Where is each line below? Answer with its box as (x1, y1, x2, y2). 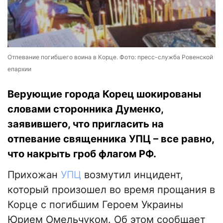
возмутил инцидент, (81, 169, 183, 181)
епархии (7, 65, 31, 73)
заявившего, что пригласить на (7, 118, 164, 130)
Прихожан (7, 169, 61, 181)
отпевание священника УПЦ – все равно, (7, 133, 214, 145)
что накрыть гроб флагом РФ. (7, 148, 156, 160)
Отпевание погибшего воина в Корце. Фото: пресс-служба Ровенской (7, 53, 213, 61)
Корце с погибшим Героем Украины (7, 199, 183, 211)
